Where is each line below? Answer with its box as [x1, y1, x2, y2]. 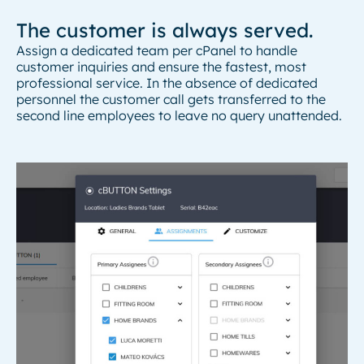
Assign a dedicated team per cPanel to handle [16, 42, 297, 58]
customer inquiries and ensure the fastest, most [16, 58, 306, 75]
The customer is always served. [16, 18, 313, 42]
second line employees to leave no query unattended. [16, 107, 342, 123]
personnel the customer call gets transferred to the [16, 91, 326, 107]
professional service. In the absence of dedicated [16, 75, 318, 91]
